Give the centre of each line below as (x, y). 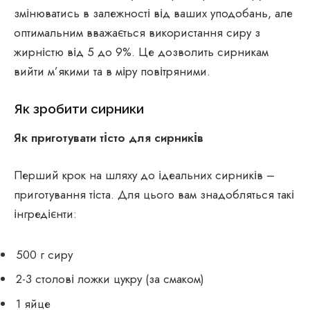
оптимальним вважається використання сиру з (137, 32)
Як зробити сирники (79, 108)
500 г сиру (44, 254)
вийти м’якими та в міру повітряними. (112, 71)
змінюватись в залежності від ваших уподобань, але (153, 13)
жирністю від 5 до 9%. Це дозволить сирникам (141, 52)
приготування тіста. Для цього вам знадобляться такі (154, 195)
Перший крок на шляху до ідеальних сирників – (144, 175)
